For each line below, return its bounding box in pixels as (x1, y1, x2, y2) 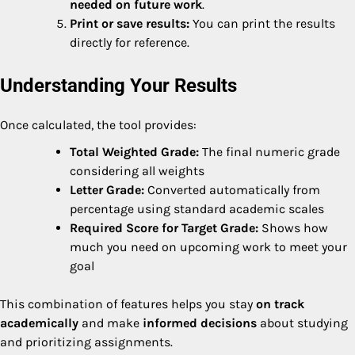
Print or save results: (70, 15, 189, 31)
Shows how (258, 219, 328, 235)
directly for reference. (70, 34, 189, 50)
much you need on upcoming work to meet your (70, 239, 347, 254)
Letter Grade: (70, 181, 144, 197)
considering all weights (70, 162, 204, 178)
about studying (257, 315, 348, 330)
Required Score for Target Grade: (70, 219, 258, 235)
